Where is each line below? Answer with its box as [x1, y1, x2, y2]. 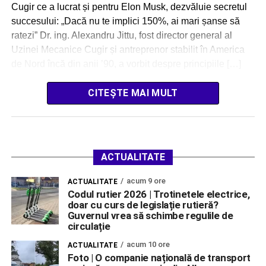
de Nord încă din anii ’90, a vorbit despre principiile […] [11, 59, 241, 69]
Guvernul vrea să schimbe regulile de [67, 210, 233, 222]
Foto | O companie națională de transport [67, 252, 251, 264]
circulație [67, 220, 110, 233]
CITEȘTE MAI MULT [88, 87, 178, 99]
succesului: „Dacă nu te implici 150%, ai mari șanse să [11, 16, 240, 27]
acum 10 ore [126, 240, 170, 249]
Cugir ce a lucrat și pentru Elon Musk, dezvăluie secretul [11, 2, 247, 12]
